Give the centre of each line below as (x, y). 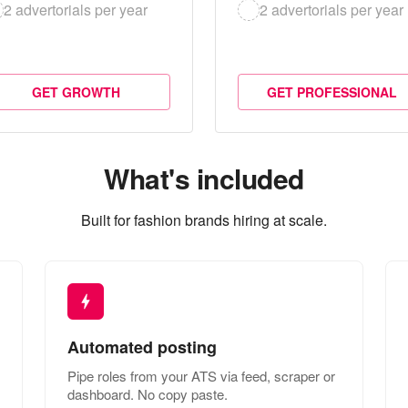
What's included (204, 178)
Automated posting (142, 347)
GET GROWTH (76, 92)
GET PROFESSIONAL (332, 92)
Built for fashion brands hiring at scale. (204, 219)
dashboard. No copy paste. (147, 393)
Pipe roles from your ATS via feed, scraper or (201, 375)
